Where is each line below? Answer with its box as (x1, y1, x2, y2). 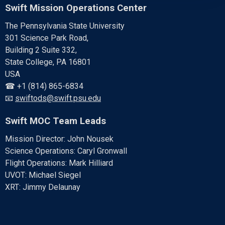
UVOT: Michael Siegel (5, 170, 81, 180)
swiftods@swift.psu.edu (15, 93, 101, 103)
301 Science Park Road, (5, 33, 88, 43)
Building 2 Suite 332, (5, 45, 77, 55)
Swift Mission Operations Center (5, 2, 147, 14)
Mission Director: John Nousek (5, 134, 114, 144)
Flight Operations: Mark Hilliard (5, 158, 113, 168)
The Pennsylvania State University (5, 21, 125, 31)
